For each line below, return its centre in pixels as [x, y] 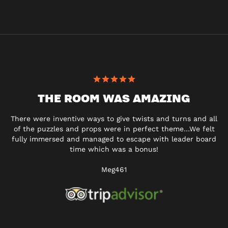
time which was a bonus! [114, 149]
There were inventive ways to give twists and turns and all [114, 119]
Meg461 [114, 170]
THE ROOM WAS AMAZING [114, 98]
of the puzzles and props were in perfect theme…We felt [114, 129]
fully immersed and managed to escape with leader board [114, 139]
